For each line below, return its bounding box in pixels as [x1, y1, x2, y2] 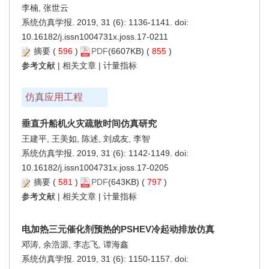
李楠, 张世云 [22, 2, 68, 13]
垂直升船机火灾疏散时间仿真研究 [22, 118, 157, 128]
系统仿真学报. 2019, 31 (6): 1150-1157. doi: [22, 253, 189, 264]
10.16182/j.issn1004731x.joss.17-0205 [22, 162, 169, 172]
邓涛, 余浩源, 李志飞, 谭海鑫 [22, 239, 128, 249]
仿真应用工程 [25, 91, 83, 102]
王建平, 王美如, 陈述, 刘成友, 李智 [22, 133, 150, 144]
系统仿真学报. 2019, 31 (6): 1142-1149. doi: [22, 148, 189, 158]
